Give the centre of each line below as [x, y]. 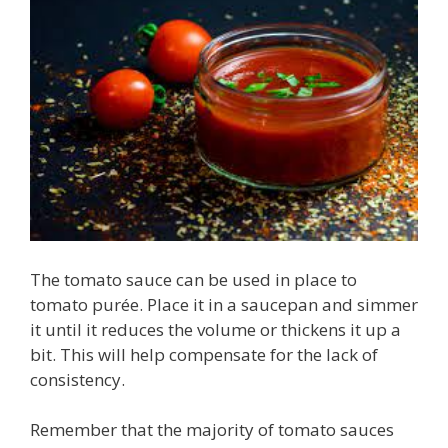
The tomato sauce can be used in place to [193, 279]
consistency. [77, 379]
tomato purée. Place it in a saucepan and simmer [224, 304]
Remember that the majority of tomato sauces [212, 430]
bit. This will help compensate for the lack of [204, 354]
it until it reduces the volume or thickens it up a [215, 329]
